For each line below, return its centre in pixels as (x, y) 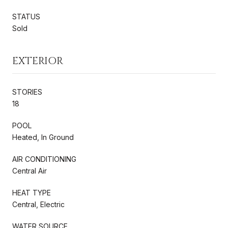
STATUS (26, 16)
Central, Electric (38, 204)
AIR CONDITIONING (44, 159)
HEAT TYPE (32, 192)
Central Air (30, 170)
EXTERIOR (38, 61)
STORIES (27, 92)
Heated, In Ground (43, 137)
